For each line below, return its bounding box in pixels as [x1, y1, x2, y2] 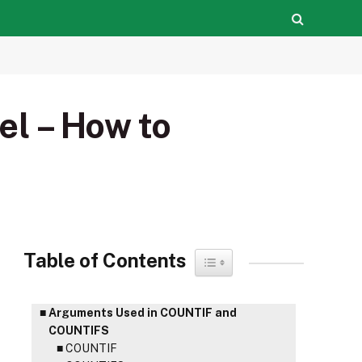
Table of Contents [23, 249, 187, 271]
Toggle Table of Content [213, 252, 328, 263]
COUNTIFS [48, 324, 109, 337]
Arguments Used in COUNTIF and [48, 306, 237, 319]
